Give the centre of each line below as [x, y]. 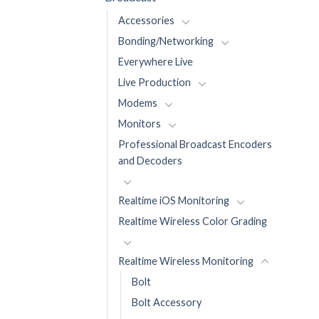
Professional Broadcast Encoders [195, 145]
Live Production [155, 83]
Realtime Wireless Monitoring [186, 261]
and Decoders [150, 161]
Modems [138, 103]
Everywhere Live [156, 62]
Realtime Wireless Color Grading [193, 221]
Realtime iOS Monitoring [174, 201]
